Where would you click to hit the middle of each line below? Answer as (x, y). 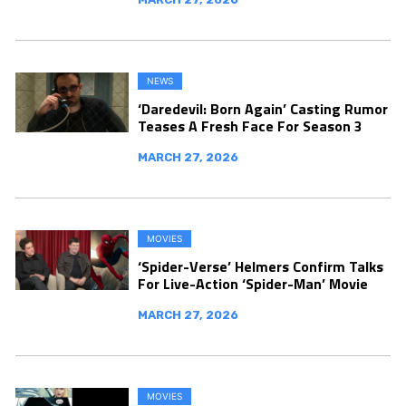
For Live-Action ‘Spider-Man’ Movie (253, 284)
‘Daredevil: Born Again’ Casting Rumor (263, 109)
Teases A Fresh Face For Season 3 (250, 126)
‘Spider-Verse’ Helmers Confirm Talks (261, 266)
